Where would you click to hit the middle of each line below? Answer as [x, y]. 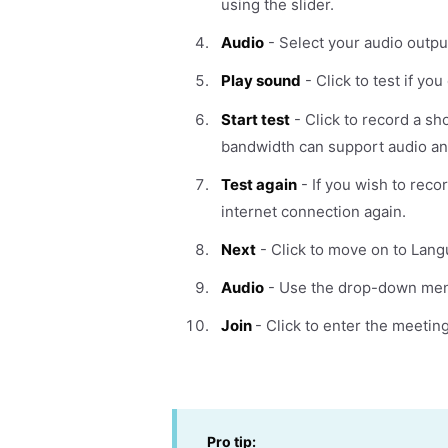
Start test [255, 119]
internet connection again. [313, 211]
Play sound [261, 81]
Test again [259, 184]
